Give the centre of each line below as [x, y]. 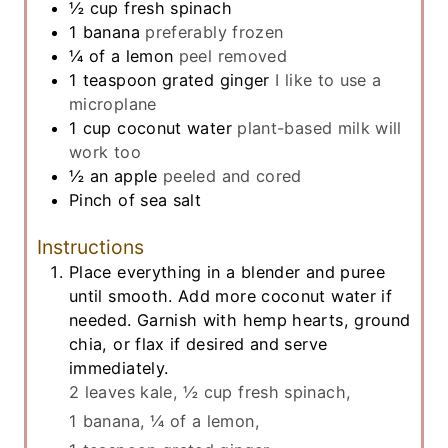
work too [105, 151]
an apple [123, 175]
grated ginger [216, 79]
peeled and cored [232, 175]
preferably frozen [214, 31]
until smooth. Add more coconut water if [231, 295]
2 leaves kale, [124, 391]
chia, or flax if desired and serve [198, 343]
